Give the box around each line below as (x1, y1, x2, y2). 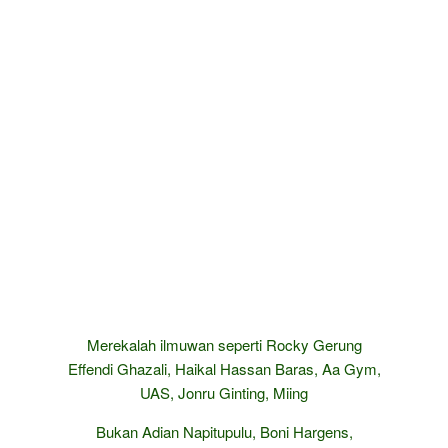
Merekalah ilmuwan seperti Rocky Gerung (86, 334, 362, 355)
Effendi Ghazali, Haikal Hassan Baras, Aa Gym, (67, 358, 381, 379)
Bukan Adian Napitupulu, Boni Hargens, (95, 421, 353, 442)
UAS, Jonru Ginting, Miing (140, 382, 308, 403)
